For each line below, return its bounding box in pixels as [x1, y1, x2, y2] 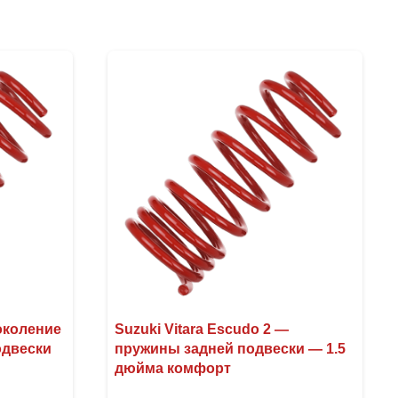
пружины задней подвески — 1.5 [114, 340, 346, 356]
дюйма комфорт [114, 360, 231, 376]
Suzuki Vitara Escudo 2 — [114, 321, 289, 337]
